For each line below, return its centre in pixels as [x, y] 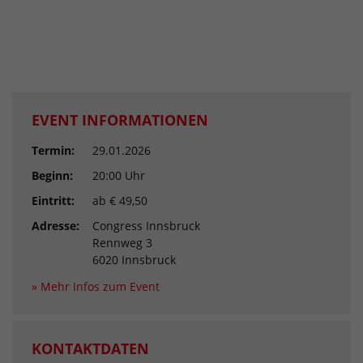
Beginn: [52, 176]
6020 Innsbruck [134, 260]
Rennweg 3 [122, 243]
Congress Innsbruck [146, 226]
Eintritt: [53, 201]
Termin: [53, 151]
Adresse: [56, 226]
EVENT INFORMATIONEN [120, 120]
